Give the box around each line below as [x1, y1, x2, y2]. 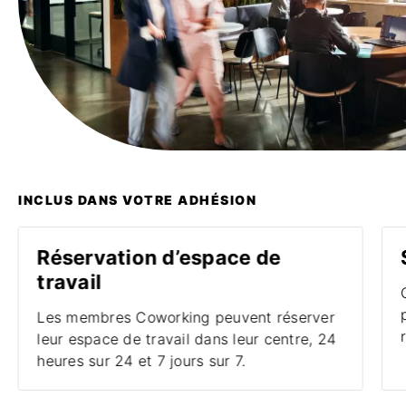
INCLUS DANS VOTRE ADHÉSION [18, 192, 256, 208]
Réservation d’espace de [36, 246, 281, 269]
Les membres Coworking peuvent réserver [36, 308, 335, 326]
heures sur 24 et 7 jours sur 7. [36, 352, 246, 370]
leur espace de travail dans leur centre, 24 [36, 330, 336, 348]
